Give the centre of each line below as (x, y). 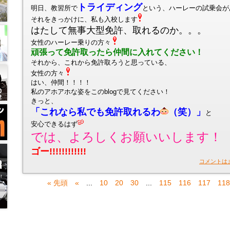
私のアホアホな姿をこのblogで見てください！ (100, 92)
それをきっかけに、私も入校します (84, 19)
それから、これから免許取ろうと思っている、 (101, 62)
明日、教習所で (54, 8)
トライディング (110, 7)
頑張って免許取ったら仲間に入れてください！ (117, 52)
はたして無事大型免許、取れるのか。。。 (119, 30)
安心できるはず (54, 124)
